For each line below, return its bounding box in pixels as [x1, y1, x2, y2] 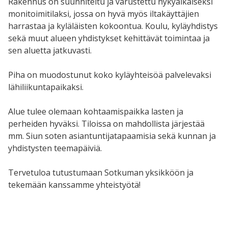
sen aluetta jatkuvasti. [8, 44, 92, 56]
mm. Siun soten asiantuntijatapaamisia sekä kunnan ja [8, 130, 216, 141]
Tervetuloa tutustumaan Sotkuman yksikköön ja [8, 166, 193, 178]
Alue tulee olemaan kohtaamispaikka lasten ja [8, 105, 183, 117]
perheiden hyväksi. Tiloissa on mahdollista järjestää [8, 118, 205, 129]
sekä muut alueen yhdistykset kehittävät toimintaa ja [8, 32, 210, 44]
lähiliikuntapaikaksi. [8, 81, 83, 93]
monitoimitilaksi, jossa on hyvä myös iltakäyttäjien [8, 8, 199, 19]
